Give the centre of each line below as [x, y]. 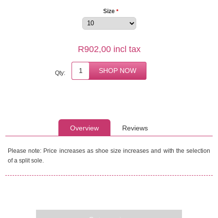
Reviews [135, 128]
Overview [84, 128]
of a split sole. [26, 160]
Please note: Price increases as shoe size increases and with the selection [109, 151]
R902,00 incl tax [109, 49]
